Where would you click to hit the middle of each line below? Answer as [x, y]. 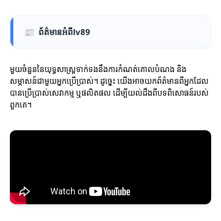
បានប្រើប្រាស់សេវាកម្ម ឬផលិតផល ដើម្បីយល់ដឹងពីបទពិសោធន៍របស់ [109, 93]
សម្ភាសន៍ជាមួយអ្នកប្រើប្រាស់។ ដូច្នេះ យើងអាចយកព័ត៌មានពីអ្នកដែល [109, 81]
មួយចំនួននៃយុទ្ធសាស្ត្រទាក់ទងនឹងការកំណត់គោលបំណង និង [98, 69]
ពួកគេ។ [21, 105]
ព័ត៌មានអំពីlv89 [64, 32]
